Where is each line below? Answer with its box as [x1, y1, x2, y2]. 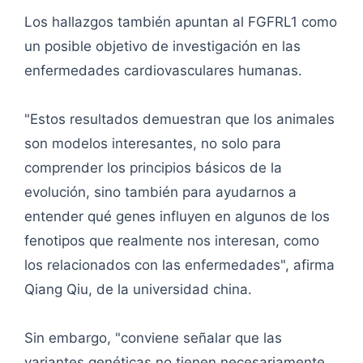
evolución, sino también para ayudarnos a [24, 184, 297, 201]
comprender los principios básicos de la [24, 160, 282, 177]
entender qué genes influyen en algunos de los [24, 208, 330, 225]
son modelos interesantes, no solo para [24, 135, 281, 152]
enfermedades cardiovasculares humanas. [24, 62, 302, 79]
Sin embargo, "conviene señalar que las [24, 330, 282, 347]
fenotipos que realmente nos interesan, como [24, 233, 319, 250]
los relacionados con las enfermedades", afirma [24, 257, 335, 274]
